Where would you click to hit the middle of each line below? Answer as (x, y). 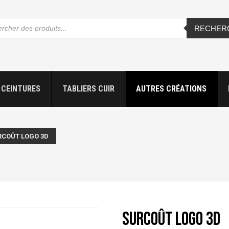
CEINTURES (21, 89)
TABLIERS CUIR (88, 89)
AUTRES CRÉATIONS (171, 89)
